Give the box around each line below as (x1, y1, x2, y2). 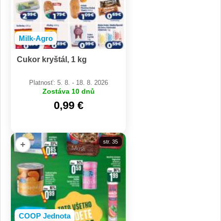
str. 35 (103, 139, 118, 145)
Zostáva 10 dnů (42, 87, 95, 96)
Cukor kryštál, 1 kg (17, 55, 87, 64)
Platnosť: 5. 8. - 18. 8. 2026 (29, 79, 108, 87)
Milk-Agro (19, 34, 53, 43)
